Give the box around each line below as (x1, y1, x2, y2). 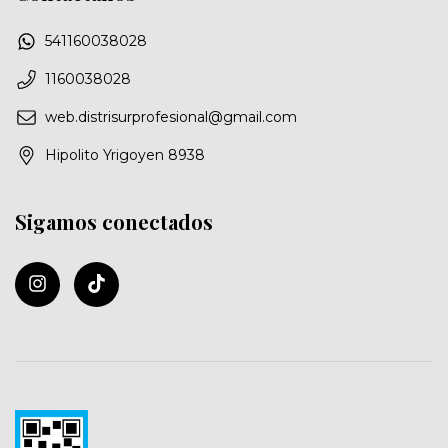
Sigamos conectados (15, 208, 213, 236)
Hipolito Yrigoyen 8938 (45, 146, 205, 165)
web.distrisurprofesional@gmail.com (45, 108, 297, 127)
